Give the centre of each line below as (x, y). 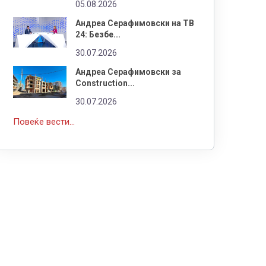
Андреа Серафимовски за (128, 72)
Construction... (105, 83)
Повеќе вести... (44, 121)
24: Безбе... (98, 34)
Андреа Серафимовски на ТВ (135, 23)
